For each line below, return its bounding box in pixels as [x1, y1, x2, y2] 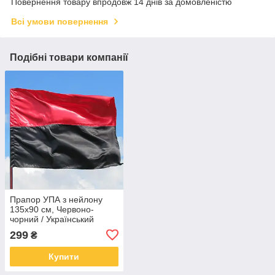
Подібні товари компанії [10, 52, 128, 63]
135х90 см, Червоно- [10, 204, 94, 214]
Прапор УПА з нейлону [10, 194, 103, 204]
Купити [48, 251, 80, 261]
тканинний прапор [10, 223, 83, 234]
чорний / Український [10, 214, 94, 224]
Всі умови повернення [11, 17, 108, 27]
